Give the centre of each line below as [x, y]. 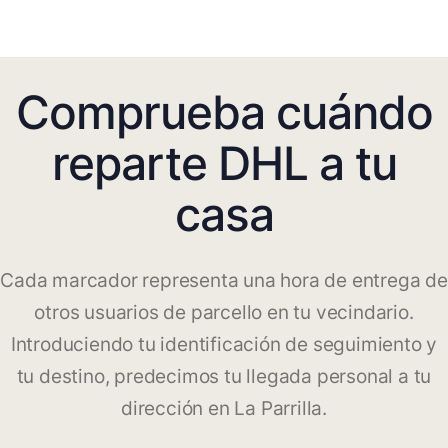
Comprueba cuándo [224, 112]
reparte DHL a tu [224, 163]
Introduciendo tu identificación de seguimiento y [224, 345]
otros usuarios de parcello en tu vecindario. [224, 313]
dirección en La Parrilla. [223, 409]
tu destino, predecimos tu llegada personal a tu [224, 377]
